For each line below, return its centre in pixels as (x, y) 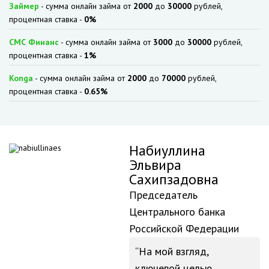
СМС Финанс (34, 42)
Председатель (163, 195)
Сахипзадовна (174, 179)
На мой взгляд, (174, 251)
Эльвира (155, 165)
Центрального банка (177, 212)
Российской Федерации (184, 228)
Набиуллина (167, 150)
